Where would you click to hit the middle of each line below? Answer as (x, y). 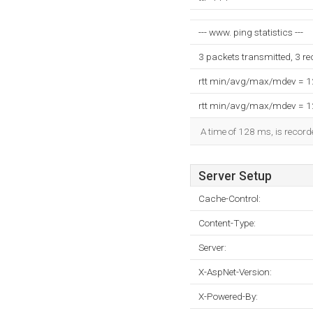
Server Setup (235, 176)
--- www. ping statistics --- (251, 32)
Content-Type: (227, 223)
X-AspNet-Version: (235, 272)
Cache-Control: (230, 198)
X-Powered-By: (228, 296)
